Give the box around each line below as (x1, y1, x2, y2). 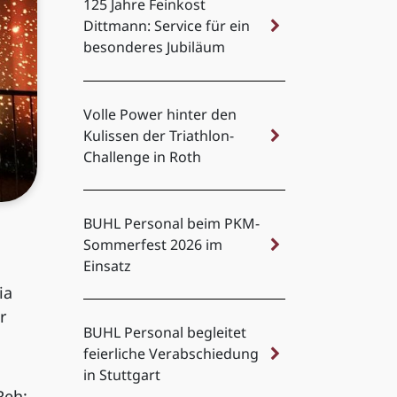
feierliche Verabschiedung (82, 344, 259, 364)
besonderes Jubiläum (82, 37, 225, 58)
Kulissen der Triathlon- (82, 125, 234, 145)
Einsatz (82, 256, 131, 276)
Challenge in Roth (82, 146, 201, 167)
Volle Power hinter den (82, 104, 237, 124)
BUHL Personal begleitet (82, 323, 246, 343)
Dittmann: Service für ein (82, 16, 250, 36)
